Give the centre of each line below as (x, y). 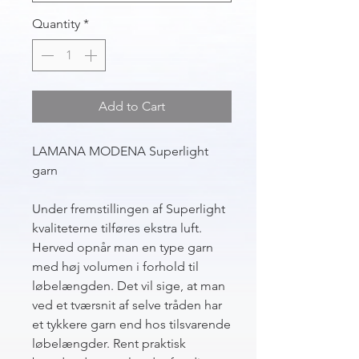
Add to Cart (132, 106)
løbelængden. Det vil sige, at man (129, 286)
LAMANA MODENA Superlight (120, 151)
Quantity (56, 24)
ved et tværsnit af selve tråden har (127, 305)
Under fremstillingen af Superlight (129, 209)
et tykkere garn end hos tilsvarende (131, 324)
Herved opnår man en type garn (123, 247)
